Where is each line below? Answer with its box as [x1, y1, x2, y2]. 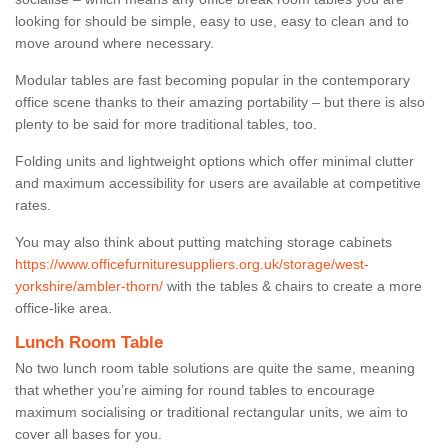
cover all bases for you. [15, 425, 166, 442]
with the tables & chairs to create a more [163, 277, 422, 294]
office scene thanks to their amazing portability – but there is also [15, 93, 425, 110]
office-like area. [15, 299, 112, 316]
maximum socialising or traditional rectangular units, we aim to [15, 403, 408, 420]
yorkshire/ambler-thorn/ [15, 277, 163, 294]
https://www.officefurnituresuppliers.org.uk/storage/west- [15, 255, 369, 272]
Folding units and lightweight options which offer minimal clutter [15, 152, 414, 169]
